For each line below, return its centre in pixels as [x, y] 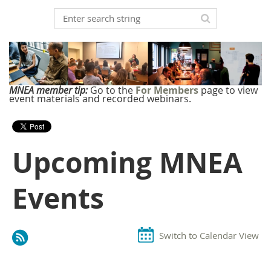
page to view [229, 90]
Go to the [112, 90]
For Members [167, 90]
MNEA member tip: [48, 90]
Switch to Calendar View [209, 236]
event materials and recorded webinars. [100, 99]
